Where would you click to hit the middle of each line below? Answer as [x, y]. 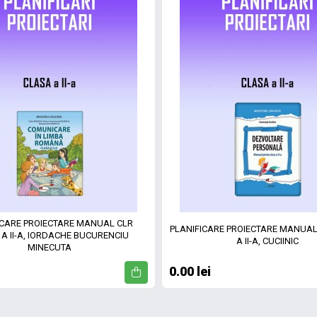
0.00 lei [190, 271]
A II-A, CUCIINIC [267, 241]
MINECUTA [50, 247]
